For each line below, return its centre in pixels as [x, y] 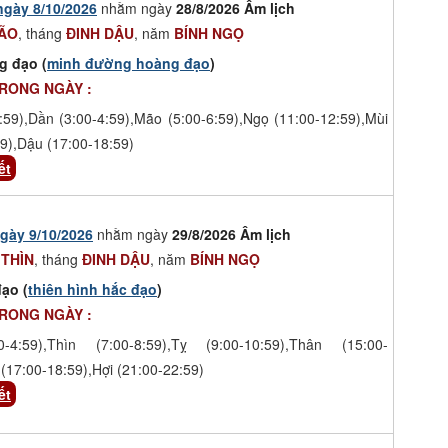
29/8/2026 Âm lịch [231, 233]
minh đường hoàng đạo [128, 62]
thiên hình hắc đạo [92, 288]
